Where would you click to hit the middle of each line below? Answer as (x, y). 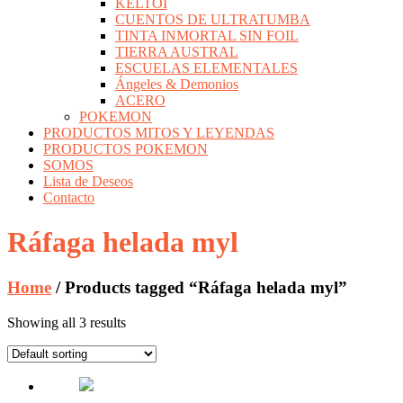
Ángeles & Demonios (177, 85)
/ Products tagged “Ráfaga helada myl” (199, 288)
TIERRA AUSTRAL (177, 52)
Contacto (69, 198)
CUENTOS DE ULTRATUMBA (213, 20)
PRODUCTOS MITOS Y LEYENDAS (159, 133)
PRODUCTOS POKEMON (125, 149)
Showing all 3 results (67, 322)
